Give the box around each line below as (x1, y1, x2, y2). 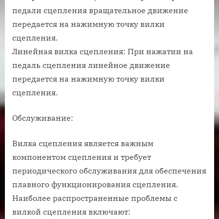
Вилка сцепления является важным (12, 138, 153, 149)
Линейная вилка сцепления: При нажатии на (12, 46, 193, 57)
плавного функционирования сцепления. (12, 179, 178, 190)
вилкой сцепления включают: (12, 207, 131, 217)
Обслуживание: (12, 113, 73, 123)
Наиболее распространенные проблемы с (12, 193, 177, 203)
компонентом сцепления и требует (12, 152, 151, 162)
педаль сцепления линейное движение (12, 60, 170, 70)
